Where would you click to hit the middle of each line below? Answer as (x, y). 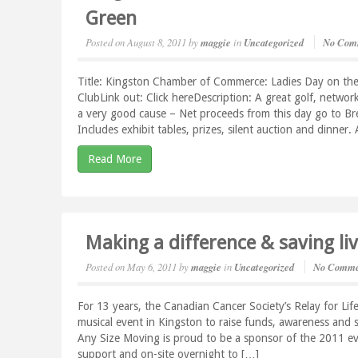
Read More (115, 159)
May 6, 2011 (152, 267)
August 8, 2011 (157, 42)
